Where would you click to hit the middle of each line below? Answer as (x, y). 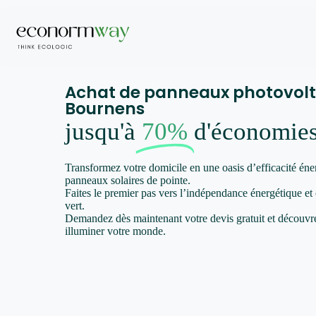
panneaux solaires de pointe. (128, 180)
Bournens (105, 109)
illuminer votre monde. (116, 231)
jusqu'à (104, 132)
